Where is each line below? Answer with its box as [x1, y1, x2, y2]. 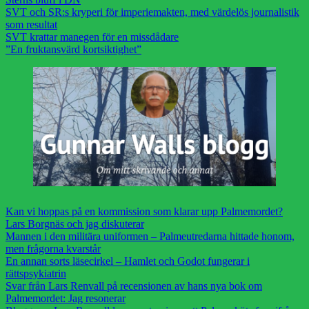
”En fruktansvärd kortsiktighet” [6, 43, 141, 56]
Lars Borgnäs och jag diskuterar [6, 217, 144, 230]
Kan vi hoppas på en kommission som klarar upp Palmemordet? [6, 205, 283, 217]
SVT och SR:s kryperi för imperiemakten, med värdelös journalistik [6, 6, 299, 19]
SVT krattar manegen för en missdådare [6, 31, 179, 43]
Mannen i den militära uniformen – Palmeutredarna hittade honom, [6, 230, 295, 242]
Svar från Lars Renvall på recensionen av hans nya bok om [6, 279, 262, 292]
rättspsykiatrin [6, 267, 66, 279]
